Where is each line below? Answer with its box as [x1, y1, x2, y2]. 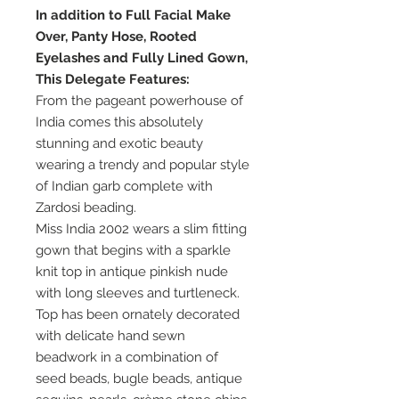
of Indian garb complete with [36, 178, 213, 195]
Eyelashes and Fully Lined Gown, [36, 50, 248, 67]
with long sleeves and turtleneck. [36, 285, 240, 302]
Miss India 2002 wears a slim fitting [36, 221, 247, 238]
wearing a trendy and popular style [36, 157, 249, 174]
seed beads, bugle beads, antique [36, 370, 242, 387]
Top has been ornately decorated [36, 306, 240, 323]
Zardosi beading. [36, 199, 136, 216]
